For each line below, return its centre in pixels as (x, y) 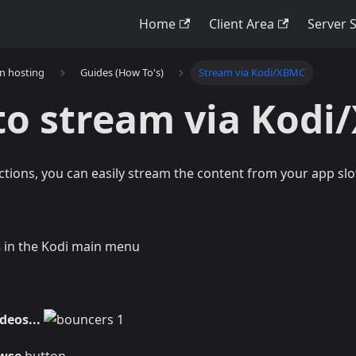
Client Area (242, 24)
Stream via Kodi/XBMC (252, 73)
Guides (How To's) (122, 73)
